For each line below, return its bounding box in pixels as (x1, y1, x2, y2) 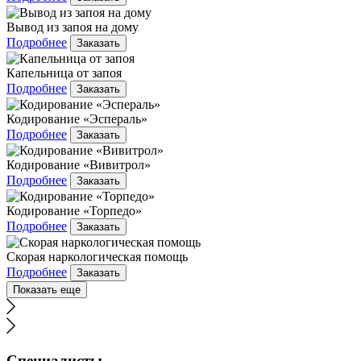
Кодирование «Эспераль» (6, 112, 147, 127)
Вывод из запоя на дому (6, 20, 139, 35)
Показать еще (13, 284, 81, 297)
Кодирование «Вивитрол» (6, 158, 151, 172)
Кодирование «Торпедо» (6, 204, 142, 218)
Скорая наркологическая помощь (6, 250, 188, 264)
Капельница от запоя (6, 66, 122, 81)
